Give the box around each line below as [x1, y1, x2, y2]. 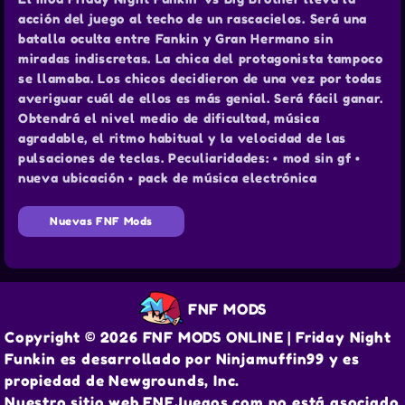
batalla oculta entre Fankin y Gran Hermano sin [18, 31, 334, 47]
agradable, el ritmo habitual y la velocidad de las [18, 130, 347, 146]
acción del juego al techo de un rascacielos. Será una [18, 11, 368, 27]
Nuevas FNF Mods [50, 214, 153, 229]
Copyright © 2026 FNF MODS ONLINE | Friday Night [5, 328, 391, 347]
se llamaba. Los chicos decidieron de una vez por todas [18, 71, 382, 87]
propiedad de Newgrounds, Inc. [5, 372, 240, 391]
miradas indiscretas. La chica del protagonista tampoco [18, 51, 383, 67]
